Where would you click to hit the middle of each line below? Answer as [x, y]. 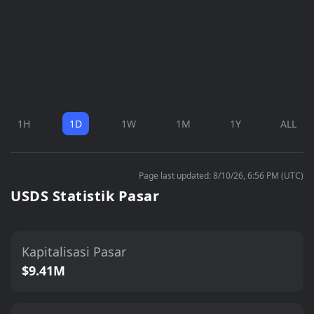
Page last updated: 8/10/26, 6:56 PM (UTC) [221, 176]
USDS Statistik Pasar [85, 196]
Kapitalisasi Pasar [74, 252]
